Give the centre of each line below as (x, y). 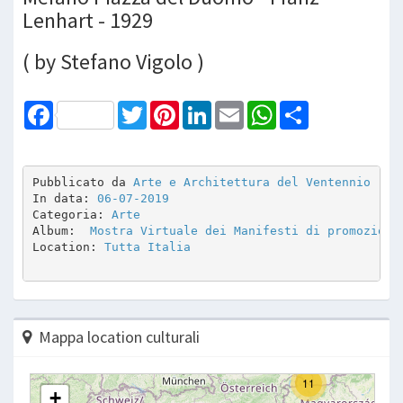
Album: (57, 231)
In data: (64, 199)
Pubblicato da (82, 183)
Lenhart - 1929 (88, 20)
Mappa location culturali (119, 336)
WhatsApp (304, 107)
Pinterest (204, 107)
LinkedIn (233, 107)
